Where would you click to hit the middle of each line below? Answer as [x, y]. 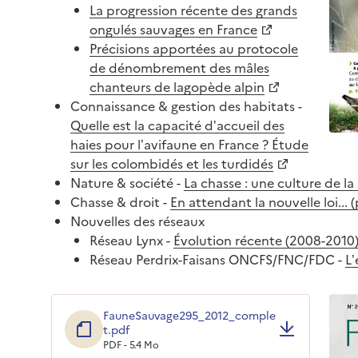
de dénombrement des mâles [179, 67]
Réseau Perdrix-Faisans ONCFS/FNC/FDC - [217, 259]
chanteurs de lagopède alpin [177, 86]
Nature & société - [127, 182]
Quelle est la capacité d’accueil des [177, 124]
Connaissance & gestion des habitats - [186, 105]
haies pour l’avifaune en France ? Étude [189, 143]
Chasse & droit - [120, 201]
